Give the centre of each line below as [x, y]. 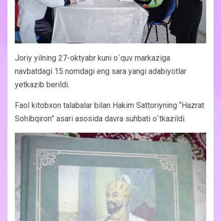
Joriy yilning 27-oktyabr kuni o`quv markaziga [92, 58]
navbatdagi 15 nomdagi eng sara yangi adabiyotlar [101, 72]
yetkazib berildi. [42, 85]
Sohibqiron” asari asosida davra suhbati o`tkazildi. [100, 119]
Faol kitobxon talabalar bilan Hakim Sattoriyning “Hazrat [110, 106]
